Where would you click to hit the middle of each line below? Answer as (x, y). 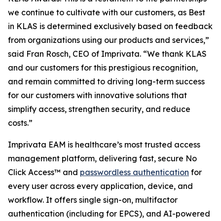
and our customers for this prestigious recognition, (103, 68)
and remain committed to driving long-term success (106, 81)
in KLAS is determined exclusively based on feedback (110, 26)
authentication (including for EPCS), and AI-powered (109, 214)
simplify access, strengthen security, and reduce (99, 109)
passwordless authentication (134, 172)
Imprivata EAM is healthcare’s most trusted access (104, 145)
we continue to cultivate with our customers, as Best (107, 12)
